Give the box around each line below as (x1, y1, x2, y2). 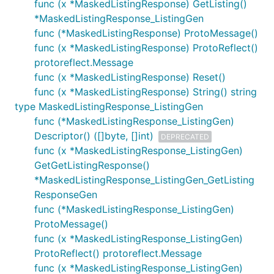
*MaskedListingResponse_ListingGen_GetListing (34, 174, 254, 186)
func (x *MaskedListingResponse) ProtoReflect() (34, 42, 258, 54)
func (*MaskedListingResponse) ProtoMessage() (34, 27, 258, 39)
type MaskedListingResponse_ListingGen (15, 100, 203, 113)
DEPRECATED (161, 131, 209, 141)
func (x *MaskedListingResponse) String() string (34, 86, 257, 98)
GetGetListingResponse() (34, 159, 150, 171)
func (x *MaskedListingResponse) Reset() (34, 71, 226, 83)
